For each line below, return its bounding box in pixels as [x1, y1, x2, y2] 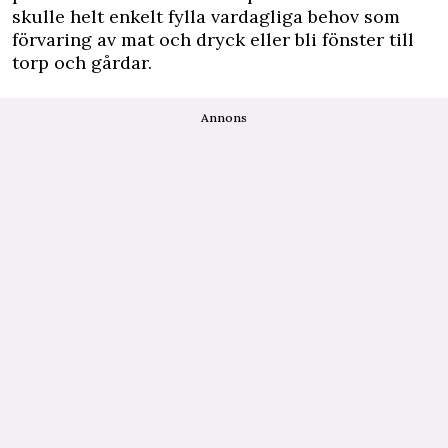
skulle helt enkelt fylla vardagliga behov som [12, 5, 400, 28]
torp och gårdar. [12, 51, 152, 74]
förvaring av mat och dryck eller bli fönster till [12, 28, 414, 51]
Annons [201, 110, 247, 125]
